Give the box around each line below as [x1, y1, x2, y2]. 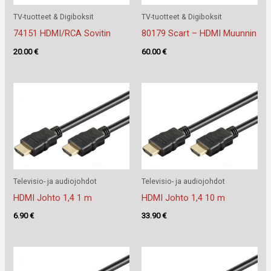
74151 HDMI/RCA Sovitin [13, 28, 111, 39]
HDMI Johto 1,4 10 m [142, 192, 225, 204]
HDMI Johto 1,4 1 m [13, 192, 93, 204]
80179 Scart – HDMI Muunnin [142, 28, 256, 39]
